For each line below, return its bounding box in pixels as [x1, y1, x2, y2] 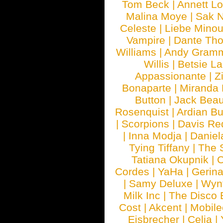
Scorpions [121, 118, 170, 129]
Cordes [115, 166, 150, 177]
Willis [144, 58, 170, 70]
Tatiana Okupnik [131, 154, 209, 165]
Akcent [149, 202, 182, 213]
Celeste [120, 22, 156, 34]
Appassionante [135, 70, 207, 82]
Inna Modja [128, 130, 182, 141]
